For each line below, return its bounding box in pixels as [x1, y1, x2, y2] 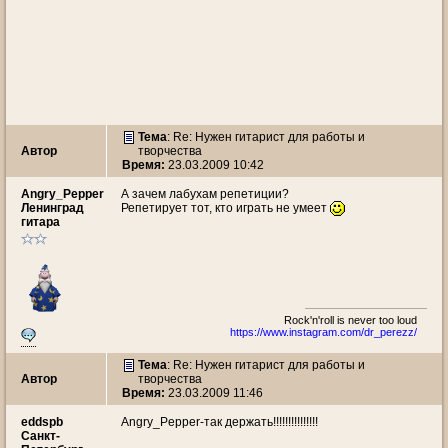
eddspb [21, 415, 63, 429]
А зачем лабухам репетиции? [121, 187, 289, 201]
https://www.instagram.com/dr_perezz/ [230, 326, 417, 338]
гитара [21, 215, 60, 229]
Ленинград [21, 201, 84, 215]
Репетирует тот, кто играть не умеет [121, 201, 330, 215]
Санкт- [21, 429, 60, 443]
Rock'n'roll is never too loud [284, 314, 417, 326]
